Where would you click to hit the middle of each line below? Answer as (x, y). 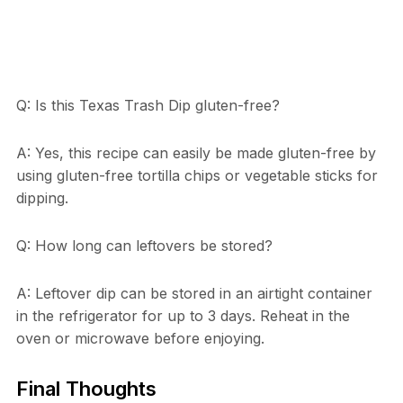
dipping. (42, 197)
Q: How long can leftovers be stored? (144, 245)
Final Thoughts (86, 388)
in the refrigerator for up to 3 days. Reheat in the (183, 315)
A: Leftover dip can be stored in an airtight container (194, 293)
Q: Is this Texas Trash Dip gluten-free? (148, 105)
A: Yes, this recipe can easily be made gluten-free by (196, 152)
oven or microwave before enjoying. (140, 338)
